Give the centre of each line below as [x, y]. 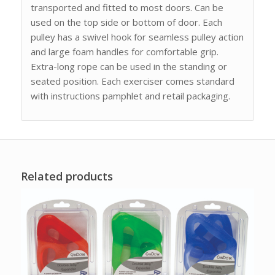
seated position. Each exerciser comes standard [132, 81]
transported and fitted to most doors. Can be [127, 8]
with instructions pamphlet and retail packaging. [130, 96]
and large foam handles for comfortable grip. [124, 52]
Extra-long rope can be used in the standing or [129, 67]
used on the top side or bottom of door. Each [126, 22]
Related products [67, 176]
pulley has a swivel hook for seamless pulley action [137, 37]
